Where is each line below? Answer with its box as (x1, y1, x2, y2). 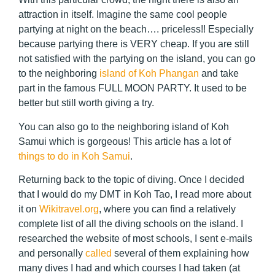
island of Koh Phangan (99, 68, 199, 79)
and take (199, 68, 239, 79)
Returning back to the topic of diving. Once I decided (18, 174, 244, 185)
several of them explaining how (114, 248, 249, 259)
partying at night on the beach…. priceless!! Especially (18, 24, 254, 35)
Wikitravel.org (39, 204, 99, 215)
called (85, 248, 114, 259)
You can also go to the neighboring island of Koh (18, 121, 229, 132)
